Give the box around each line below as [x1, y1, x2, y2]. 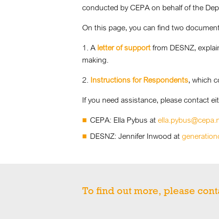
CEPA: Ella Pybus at [90, 115, 158, 125]
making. [82, 55, 109, 65]
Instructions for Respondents [90, 75, 188, 85]
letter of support [97, 43, 151, 52]
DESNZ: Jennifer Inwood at [90, 131, 182, 141]
